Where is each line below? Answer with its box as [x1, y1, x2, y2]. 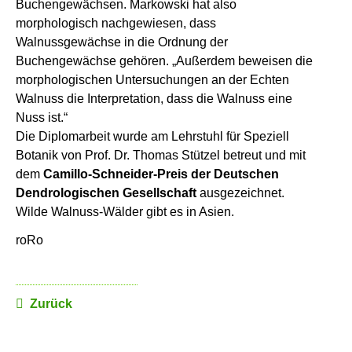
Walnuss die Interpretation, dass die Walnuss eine [16, 91, 292, 105]
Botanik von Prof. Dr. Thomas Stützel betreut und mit [16, 148, 306, 162]
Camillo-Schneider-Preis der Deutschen [43, 167, 279, 181]
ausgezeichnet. [196, 185, 284, 200]
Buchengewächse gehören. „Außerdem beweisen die [16, 53, 313, 68]
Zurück [30, 296, 72, 310]
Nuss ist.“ [16, 110, 68, 124]
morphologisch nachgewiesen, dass [16, 16, 216, 30]
